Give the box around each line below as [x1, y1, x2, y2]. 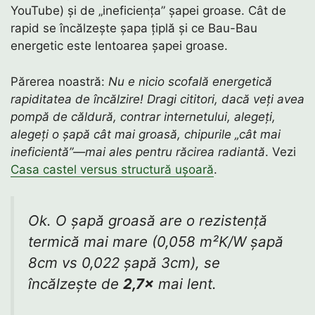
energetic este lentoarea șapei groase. [11, 39, 228, 53]
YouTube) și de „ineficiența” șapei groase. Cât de [11, 4, 286, 18]
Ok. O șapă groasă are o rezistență [28, 212, 267, 230]
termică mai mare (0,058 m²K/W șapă [28, 233, 283, 251]
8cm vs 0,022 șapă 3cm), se [28, 254, 220, 272]
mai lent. [154, 275, 217, 293]
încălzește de [28, 275, 123, 293]
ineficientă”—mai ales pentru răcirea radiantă [11, 144, 265, 159]
